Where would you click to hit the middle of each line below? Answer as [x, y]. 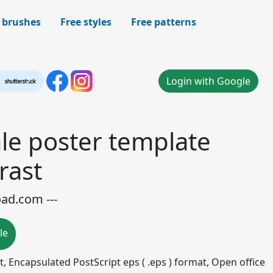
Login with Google [208, 81]
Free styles [86, 22]
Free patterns [164, 22]
